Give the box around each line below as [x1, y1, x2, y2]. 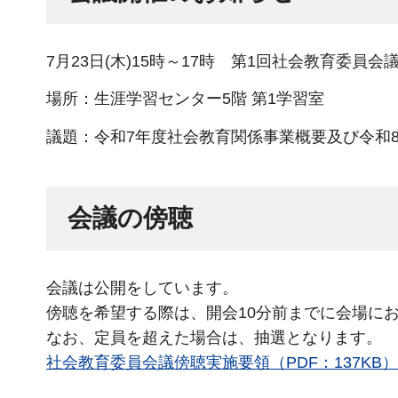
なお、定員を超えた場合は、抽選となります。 [46, 328, 382, 346]
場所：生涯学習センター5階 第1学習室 [46, 90, 324, 108]
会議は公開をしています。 [46, 278, 238, 297]
